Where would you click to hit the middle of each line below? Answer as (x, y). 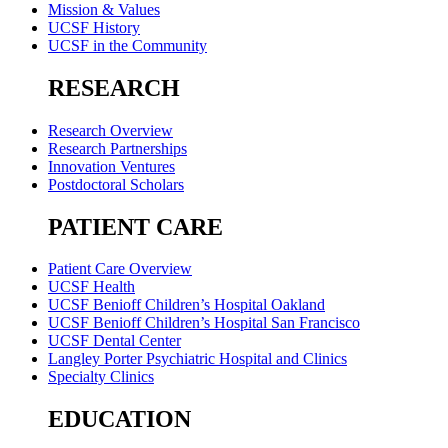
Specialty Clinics (101, 377)
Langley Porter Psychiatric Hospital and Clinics (197, 359)
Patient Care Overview (120, 269)
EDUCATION (119, 419)
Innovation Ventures (111, 166)
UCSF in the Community (127, 45)
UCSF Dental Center (114, 341)
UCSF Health (91, 287)
